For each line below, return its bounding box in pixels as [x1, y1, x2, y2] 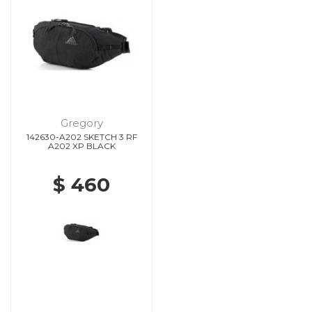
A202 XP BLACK [47, 140, 116, 151]
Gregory [60, 116, 103, 130]
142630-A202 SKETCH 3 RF [26, 131, 137, 142]
